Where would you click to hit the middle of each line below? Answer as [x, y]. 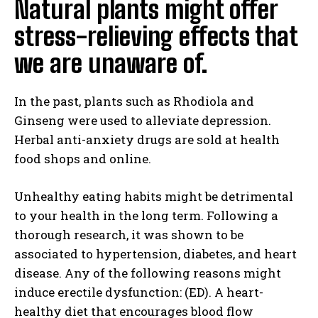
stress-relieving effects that [156, 37]
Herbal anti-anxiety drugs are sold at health [147, 139]
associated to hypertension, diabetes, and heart [155, 254]
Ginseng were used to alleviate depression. [143, 120]
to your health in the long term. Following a [146, 215]
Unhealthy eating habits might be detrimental [154, 196]
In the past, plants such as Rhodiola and [134, 101]
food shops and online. [83, 159]
